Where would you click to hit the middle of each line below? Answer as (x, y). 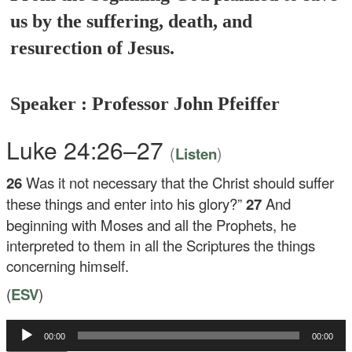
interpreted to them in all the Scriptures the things (161, 245)
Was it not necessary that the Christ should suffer (180, 182)
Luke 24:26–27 (88, 150)
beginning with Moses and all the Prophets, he (152, 225)
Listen (196, 154)
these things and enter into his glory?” (125, 203)
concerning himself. (68, 266)
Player (22, 342)
